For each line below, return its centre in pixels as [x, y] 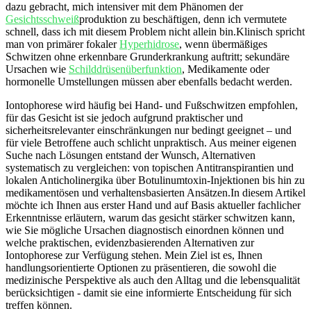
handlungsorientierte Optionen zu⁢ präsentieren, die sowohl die [141, 267]
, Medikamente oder [226, 69]
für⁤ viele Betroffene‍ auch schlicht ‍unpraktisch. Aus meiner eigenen [151, 142]
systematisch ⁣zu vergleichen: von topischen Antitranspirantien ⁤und [150, 167]
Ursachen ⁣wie [37, 69]
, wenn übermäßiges [223, 44]
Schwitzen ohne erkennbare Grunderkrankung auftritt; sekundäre [148, 56]
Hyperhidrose [149, 44]
